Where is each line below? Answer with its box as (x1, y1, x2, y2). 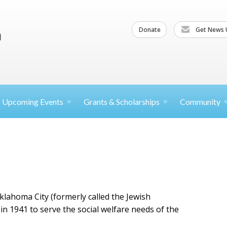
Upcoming (2, 97, 40, 106)
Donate (139, 25, 161, 34)
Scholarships (116, 97, 160, 106)
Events (40, 97, 63, 106)
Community (180, 97, 220, 106)
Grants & (84, 97, 116, 106)
